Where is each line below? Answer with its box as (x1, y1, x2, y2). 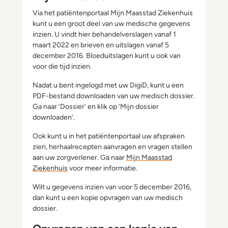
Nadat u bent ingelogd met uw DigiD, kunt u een (33, 81, 184, 90)
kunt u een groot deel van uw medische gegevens (33, 19, 190, 28)
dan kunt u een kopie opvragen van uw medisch (33, 193, 183, 202)
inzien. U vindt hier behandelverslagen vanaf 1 (33, 30, 176, 39)
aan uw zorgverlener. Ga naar (33, 153, 126, 162)
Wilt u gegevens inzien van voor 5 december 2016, (33, 183, 191, 191)
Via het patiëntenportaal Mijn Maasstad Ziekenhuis (33, 9, 193, 17)
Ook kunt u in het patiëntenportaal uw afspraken (33, 132, 185, 140)
